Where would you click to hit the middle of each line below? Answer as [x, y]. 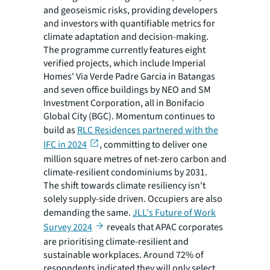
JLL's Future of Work [174, 212]
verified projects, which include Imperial [124, 63]
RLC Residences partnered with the [148, 130]
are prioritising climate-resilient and [116, 242]
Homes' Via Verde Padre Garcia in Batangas [129, 76]
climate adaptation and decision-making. [126, 36]
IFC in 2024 [65, 144]
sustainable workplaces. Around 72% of [124, 255]
